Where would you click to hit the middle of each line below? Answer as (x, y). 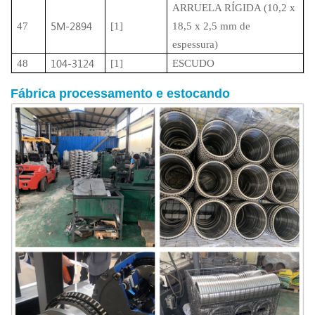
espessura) (195, 45)
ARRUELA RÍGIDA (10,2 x (234, 8)
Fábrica (35, 94)
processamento (108, 94)
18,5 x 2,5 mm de (212, 26)
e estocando (193, 94)
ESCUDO (194, 64)
